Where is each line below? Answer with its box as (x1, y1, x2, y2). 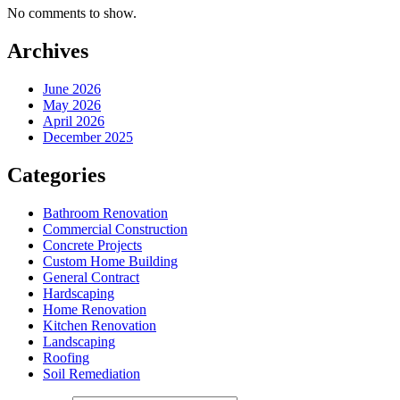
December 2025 (43, 129, 133, 146)
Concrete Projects (43, 237, 142, 253)
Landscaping (43, 333, 115, 349)
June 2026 (43, 81, 101, 97)
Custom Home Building (43, 253, 178, 269)
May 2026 (43, 97, 101, 113)
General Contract (43, 269, 139, 285)
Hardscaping (43, 285, 114, 301)
